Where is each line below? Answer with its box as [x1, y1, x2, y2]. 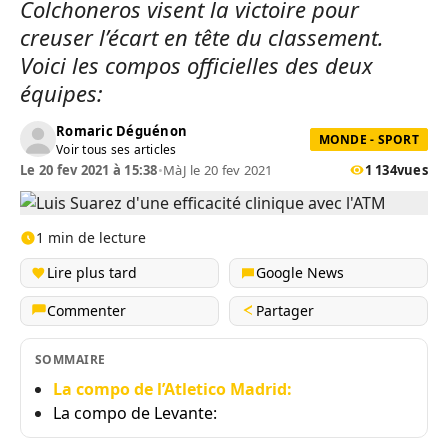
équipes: [20, 78, 103, 108]
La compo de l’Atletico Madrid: [53, 378, 292, 400]
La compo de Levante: [53, 402, 217, 424]
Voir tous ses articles [56, 140, 177, 158]
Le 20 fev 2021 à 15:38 [20, 161, 158, 179]
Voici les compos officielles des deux [20, 50, 373, 80]
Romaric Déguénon [56, 121, 188, 140]
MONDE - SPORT [318, 130, 419, 148]
